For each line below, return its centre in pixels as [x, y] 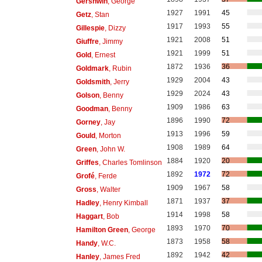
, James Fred [120, 256]
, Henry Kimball [123, 203]
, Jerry [119, 82]
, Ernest [103, 55]
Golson [87, 95]
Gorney [88, 122]
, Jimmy [111, 41]
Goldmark [92, 68]
